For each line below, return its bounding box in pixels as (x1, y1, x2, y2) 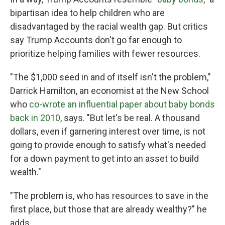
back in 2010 (10, 113, 60, 123)
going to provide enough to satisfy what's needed (10, 140, 206, 150)
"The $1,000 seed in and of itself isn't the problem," (10, 72, 211, 82)
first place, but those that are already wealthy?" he (10, 204, 207, 214)
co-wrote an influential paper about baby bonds (29, 99, 215, 109)
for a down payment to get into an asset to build (10, 153, 199, 164)
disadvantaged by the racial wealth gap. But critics (10, 21, 208, 32)
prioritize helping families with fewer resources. (10, 48, 200, 59)
